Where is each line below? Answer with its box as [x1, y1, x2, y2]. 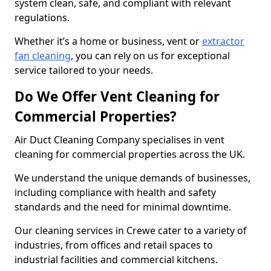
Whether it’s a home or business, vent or [15, 34, 202, 48]
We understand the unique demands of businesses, [15, 171, 250, 184]
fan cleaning [15, 49, 71, 62]
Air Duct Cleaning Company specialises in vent [15, 133, 224, 146]
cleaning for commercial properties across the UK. [15, 148, 247, 161]
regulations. [15, 11, 72, 24]
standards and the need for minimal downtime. [15, 200, 233, 214]
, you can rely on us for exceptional [71, 49, 230, 62]
